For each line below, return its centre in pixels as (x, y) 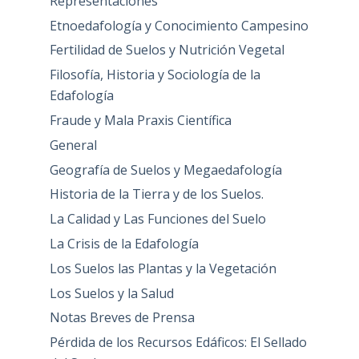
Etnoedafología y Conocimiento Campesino (179, 25)
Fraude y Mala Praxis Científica (140, 121)
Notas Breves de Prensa (122, 318)
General (73, 145)
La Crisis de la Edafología (124, 244)
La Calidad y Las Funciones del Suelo (157, 219)
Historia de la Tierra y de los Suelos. (156, 194)
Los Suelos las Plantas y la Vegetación (163, 268)
